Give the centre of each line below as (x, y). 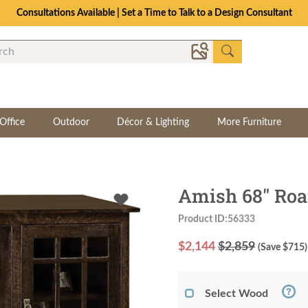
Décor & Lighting (153, 122)
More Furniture (250, 122)
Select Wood (236, 294)
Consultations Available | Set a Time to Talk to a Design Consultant (154, 13)
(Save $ (273, 247)
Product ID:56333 (217, 219)
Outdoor (71, 122)
